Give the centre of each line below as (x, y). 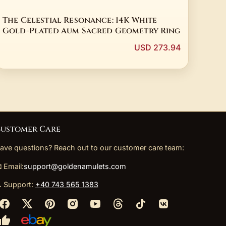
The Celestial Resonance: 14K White (80, 20)
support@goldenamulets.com (75, 166)
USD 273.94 (158, 48)
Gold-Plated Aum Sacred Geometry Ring (92, 31)
